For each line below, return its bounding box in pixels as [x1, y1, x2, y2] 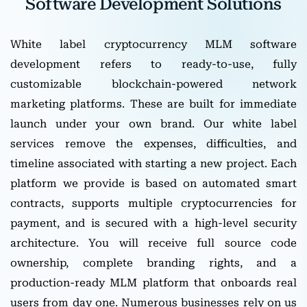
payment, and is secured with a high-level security [10, 216, 297, 230]
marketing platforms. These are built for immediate [10, 97, 297, 110]
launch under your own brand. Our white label [10, 116, 297, 130]
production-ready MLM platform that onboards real [10, 275, 297, 289]
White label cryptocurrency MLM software [10, 37, 297, 51]
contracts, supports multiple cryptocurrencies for [10, 196, 297, 210]
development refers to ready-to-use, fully [10, 57, 297, 71]
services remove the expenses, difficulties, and [10, 136, 297, 150]
